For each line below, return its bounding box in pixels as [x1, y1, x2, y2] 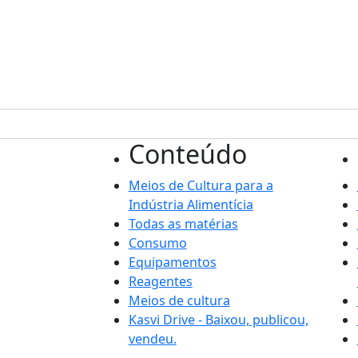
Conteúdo [128, 137, 247, 171]
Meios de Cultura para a [128, 177, 273, 194]
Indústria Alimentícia [128, 196, 253, 213]
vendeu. [128, 330, 177, 348]
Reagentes [128, 272, 193, 290]
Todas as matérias [128, 215, 238, 233]
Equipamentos [128, 253, 217, 271]
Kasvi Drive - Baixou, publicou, [128, 311, 308, 328]
